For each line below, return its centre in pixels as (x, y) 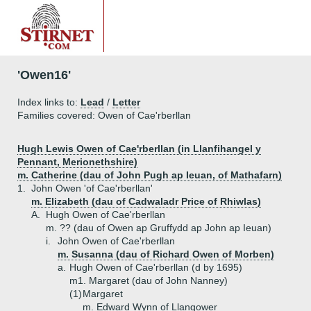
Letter (126, 102)
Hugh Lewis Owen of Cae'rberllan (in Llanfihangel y (139, 149)
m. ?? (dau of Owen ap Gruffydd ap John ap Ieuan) (159, 228)
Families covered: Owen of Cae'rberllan (104, 115)
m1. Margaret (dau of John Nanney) (149, 280)
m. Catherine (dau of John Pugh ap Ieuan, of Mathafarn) (150, 175)
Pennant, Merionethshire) (77, 162)
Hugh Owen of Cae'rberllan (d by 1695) (156, 267)
